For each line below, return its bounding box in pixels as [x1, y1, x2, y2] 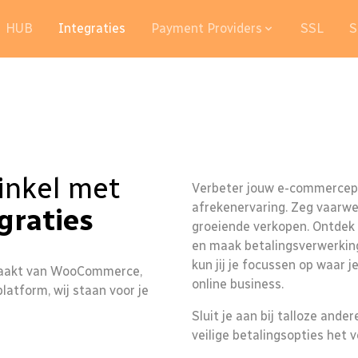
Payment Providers [151, 21, 262, 36]
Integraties [58, 21, 125, 36]
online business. [192, 276, 284, 292]
